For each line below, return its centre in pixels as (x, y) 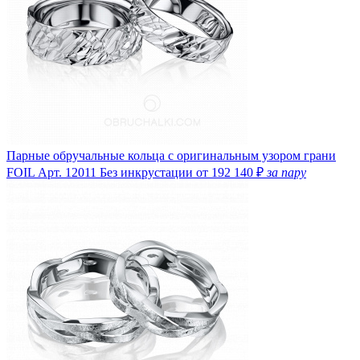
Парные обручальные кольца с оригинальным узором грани (171, 155)
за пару (286, 172)
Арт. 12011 (67, 172)
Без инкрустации (148, 172)
